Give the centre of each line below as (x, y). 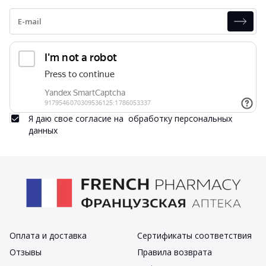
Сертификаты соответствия (194, 235)
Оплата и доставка (48, 235)
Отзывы (26, 252)
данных (43, 130)
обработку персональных (180, 118)
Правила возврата (174, 252)
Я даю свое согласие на (78, 118)
